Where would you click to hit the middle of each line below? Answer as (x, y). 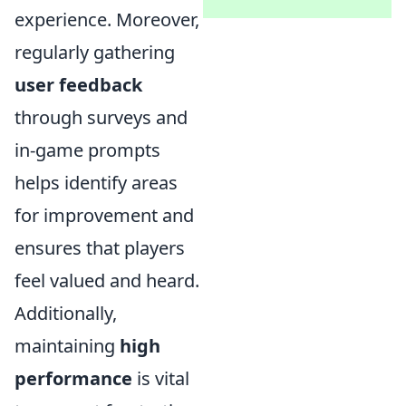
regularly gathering (95, 52)
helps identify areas (96, 183)
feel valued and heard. (107, 280)
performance (73, 378)
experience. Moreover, (107, 19)
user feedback (78, 85)
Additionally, (66, 313)
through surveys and (101, 117)
